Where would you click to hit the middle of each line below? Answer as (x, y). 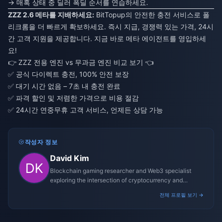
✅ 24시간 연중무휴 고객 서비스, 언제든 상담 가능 (85, 110)
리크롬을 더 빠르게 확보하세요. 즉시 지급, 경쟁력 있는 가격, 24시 (111, 26)
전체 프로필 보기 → (182, 194)
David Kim (70, 158)
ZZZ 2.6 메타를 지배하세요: (51, 14)
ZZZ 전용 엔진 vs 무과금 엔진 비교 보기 (81, 62)
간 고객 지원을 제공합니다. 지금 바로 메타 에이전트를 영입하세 (107, 38)
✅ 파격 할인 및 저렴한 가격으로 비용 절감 (73, 98)
